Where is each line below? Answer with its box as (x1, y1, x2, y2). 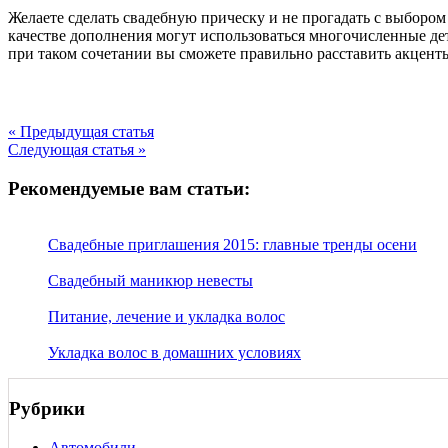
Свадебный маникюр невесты (48, 272, 253, 290)
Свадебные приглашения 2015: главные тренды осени (48, 236, 417, 254)
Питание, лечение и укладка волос (48, 308, 285, 326)
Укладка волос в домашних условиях (48, 344, 301, 362)
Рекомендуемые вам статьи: (8, 177, 250, 199)
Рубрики (9, 397, 85, 419)
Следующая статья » (8, 140, 146, 158)
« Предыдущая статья (8, 122, 154, 140)
